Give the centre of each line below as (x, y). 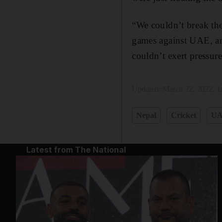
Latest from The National (76, 149)
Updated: (147, 89)
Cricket (184, 115)
